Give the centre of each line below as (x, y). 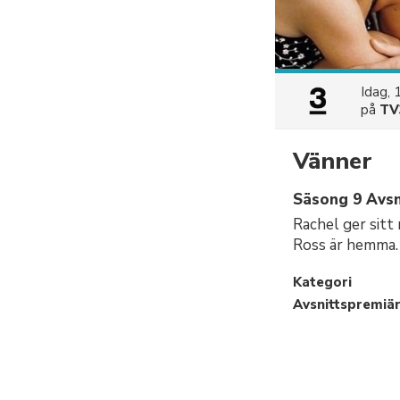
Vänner (333, 161)
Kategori (322, 282)
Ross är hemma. (346, 245)
